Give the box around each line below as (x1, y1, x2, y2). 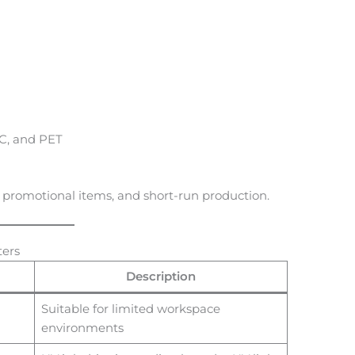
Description (126, 268, 197, 284)
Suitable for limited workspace (40, 300, 220, 316)
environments (40, 319, 124, 335)
